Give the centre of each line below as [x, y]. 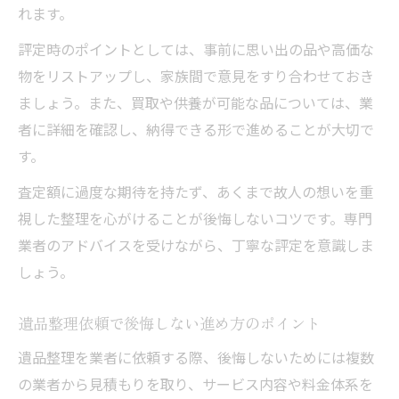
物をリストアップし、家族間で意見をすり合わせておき [196, 76]
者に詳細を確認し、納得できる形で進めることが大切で [196, 129]
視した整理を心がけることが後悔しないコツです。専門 [195, 218]
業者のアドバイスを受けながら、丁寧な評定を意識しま [196, 245]
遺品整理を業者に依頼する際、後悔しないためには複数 [196, 357]
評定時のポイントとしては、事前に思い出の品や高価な [196, 49]
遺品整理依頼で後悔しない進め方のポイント [169, 323]
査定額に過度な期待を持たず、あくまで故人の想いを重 [195, 191]
